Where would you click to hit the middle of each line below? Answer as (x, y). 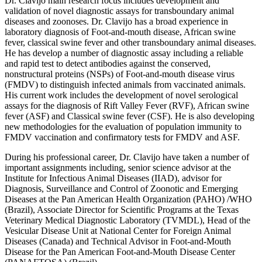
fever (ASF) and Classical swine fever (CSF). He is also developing (130, 116)
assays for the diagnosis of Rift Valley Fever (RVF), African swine (127, 105)
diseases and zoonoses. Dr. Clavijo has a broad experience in (116, 21)
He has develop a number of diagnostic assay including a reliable (124, 53)
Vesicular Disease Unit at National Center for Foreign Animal (118, 230)
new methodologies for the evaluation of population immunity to (123, 126)
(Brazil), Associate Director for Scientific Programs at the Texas (122, 209)
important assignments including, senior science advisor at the (118, 167)
